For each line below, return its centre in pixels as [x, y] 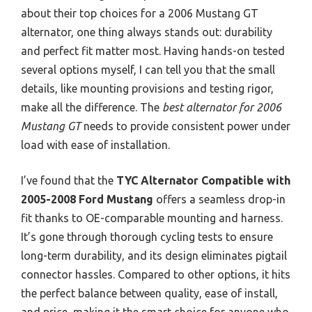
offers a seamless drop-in [219, 199]
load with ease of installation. [95, 145]
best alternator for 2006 [222, 107]
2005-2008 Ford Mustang [87, 199]
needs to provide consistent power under [186, 126]
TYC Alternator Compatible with [203, 180]
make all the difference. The [92, 107]
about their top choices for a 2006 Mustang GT [140, 13]
